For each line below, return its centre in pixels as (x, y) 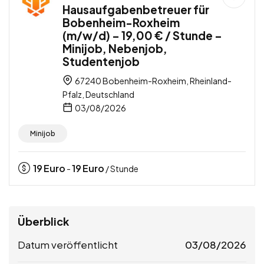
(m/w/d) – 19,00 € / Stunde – (142, 35)
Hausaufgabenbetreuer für (136, 9)
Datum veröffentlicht (68, 244)
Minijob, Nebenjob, (115, 48)
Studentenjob (101, 61)
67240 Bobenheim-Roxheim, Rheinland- (153, 80)
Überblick (43, 221)
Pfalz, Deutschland (98, 94)
